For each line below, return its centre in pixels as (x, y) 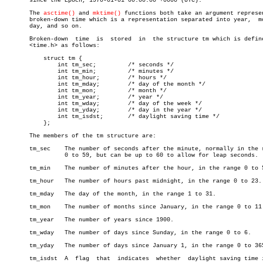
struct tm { (19, 58)
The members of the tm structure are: (80, 136)
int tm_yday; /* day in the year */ (19, 110)
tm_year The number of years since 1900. (29, 220)
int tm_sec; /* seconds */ (19, 65)
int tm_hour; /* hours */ (19, 78)
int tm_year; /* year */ (19, 97)
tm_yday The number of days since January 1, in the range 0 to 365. (29, 246)
